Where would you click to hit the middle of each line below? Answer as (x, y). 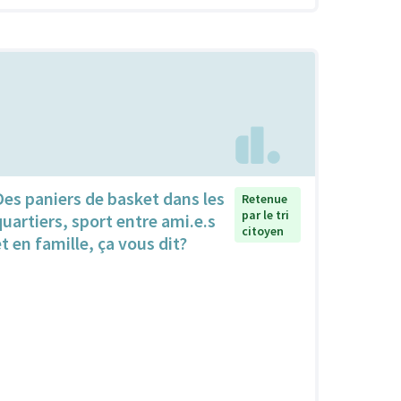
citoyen (263, 230)
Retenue (265, 198)
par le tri (266, 214)
